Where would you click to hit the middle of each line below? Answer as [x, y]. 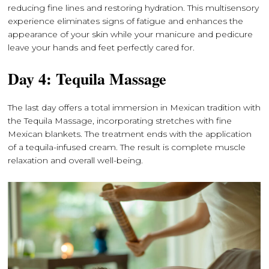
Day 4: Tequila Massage [87, 79]
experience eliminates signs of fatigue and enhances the [126, 21]
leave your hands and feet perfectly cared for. [101, 47]
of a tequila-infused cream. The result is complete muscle [127, 147]
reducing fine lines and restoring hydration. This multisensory [134, 8]
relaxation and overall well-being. [76, 160]
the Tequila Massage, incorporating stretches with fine [120, 121]
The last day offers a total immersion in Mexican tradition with [134, 107]
